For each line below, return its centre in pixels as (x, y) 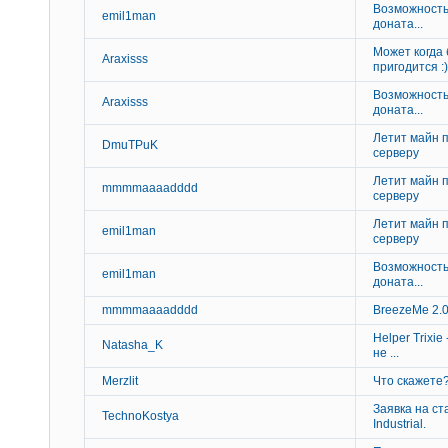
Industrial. (399, 424)
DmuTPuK (130, 145)
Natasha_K (132, 345)
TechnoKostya (140, 416)
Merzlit (120, 381)
